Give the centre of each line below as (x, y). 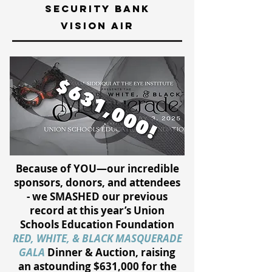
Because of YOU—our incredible (97, 168)
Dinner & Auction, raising (111, 252)
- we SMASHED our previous (97, 196)
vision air (97, 25)
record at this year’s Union (97, 210)
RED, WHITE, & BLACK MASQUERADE (97, 238)
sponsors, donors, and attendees (97, 182)
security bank (97, 8)
